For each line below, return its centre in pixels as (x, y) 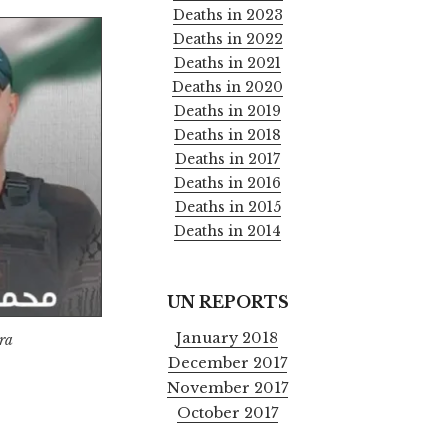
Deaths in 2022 (227, 39)
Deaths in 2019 (228, 111)
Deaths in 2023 (227, 15)
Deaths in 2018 (228, 135)
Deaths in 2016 (228, 183)
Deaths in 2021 (228, 63)
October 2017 (227, 412)
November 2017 (227, 387)
